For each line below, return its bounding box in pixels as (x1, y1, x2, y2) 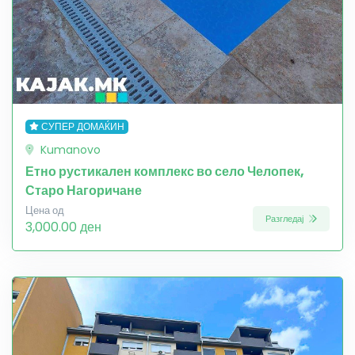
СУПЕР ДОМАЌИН (40, 119, 124, 133)
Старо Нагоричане (25, 181, 142, 200)
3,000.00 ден (25, 217, 101, 236)
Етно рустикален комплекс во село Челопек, (25, 162, 304, 181)
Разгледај (265, 212, 306, 226)
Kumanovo (37, 141, 101, 158)
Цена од (25, 203, 64, 217)
